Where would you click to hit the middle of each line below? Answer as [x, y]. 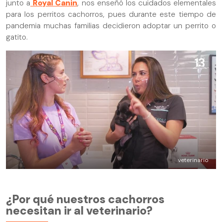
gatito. [17, 37]
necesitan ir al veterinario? [79, 210]
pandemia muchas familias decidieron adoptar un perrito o [111, 26]
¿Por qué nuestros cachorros [85, 199]
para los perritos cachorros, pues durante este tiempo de [111, 14]
